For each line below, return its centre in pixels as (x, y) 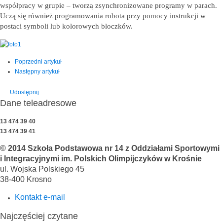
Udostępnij (24, 92)
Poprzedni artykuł (38, 61)
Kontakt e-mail (40, 197)
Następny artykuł (37, 71)
